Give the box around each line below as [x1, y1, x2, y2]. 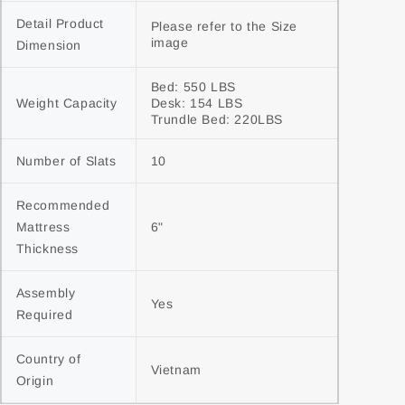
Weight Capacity [15, 96, 118, 110]
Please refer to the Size [150, 19, 297, 33]
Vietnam [150, 363, 202, 377]
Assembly [15, 286, 76, 300]
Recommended [15, 198, 110, 212]
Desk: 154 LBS [150, 96, 243, 110]
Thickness [15, 241, 79, 256]
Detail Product [15, 16, 104, 31]
